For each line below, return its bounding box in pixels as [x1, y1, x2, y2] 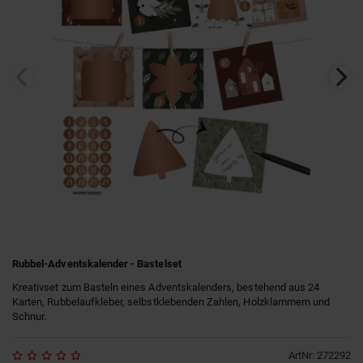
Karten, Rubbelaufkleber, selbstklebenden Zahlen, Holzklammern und [12, 295, 331, 308]
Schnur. [12, 310, 47, 322]
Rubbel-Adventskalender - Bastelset [12, 257, 181, 270]
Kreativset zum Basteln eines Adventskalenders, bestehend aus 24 [12, 280, 320, 293]
